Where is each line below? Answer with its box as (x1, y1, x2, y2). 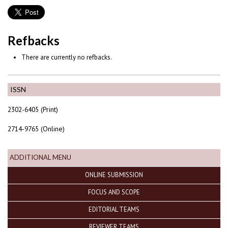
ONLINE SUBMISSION (85, 170, 143, 179)
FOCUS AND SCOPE (88, 187, 140, 196)
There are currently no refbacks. (21, 53, 112, 62)
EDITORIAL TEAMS (89, 205, 139, 213)
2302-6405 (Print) (8, 105, 58, 115)
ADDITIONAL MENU (9, 153, 71, 161)
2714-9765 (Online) (8, 124, 65, 133)
